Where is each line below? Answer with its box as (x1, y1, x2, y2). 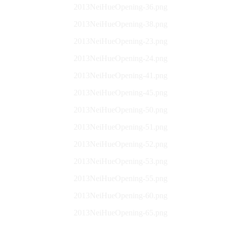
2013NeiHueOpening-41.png (74, 71, 167, 80)
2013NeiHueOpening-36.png (74, 3, 167, 11)
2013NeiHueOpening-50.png (74, 105, 167, 114)
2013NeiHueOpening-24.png (74, 54, 167, 63)
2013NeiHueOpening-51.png (74, 123, 167, 131)
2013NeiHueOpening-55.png (74, 174, 167, 183)
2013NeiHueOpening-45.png (74, 88, 167, 97)
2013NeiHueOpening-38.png (74, 20, 167, 28)
